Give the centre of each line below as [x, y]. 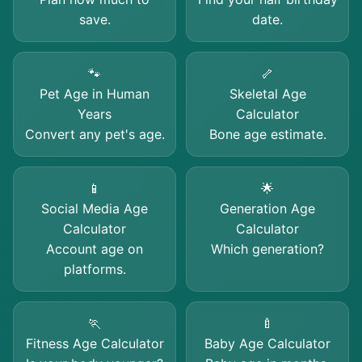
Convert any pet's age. [95, 134]
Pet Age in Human [95, 94]
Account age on [95, 249]
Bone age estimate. [267, 134]
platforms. [95, 269]
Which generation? [267, 249]
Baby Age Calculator [267, 343]
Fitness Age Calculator [95, 343]
